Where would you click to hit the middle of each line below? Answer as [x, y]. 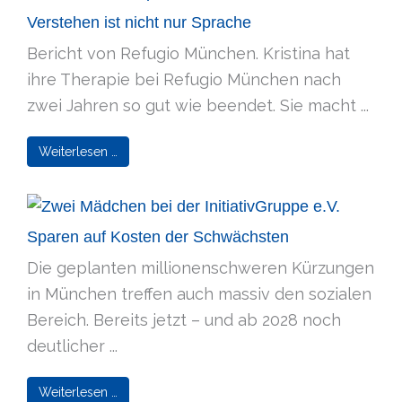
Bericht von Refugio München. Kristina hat [188, 53]
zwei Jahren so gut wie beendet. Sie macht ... [198, 105]
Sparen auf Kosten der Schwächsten [158, 237]
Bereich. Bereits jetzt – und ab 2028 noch [184, 320]
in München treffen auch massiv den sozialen [199, 294]
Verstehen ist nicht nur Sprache [139, 22]
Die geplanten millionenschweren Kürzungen [201, 268]
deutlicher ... [72, 346]
